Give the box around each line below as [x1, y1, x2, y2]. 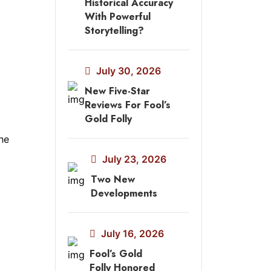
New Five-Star [85, 84, 150, 98]
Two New [91, 172, 135, 186]
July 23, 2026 [100, 153, 167, 165]
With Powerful [85, 10, 151, 24]
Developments [91, 186, 158, 200]
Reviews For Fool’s [85, 98, 171, 112]
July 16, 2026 [99, 227, 165, 240]
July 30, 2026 [94, 65, 161, 77]
